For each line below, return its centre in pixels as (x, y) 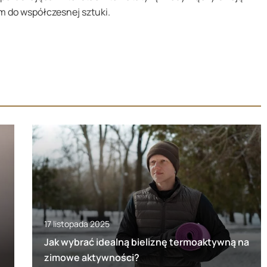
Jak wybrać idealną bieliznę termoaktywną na (146, 242)
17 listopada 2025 (77, 223)
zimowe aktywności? (91, 257)
